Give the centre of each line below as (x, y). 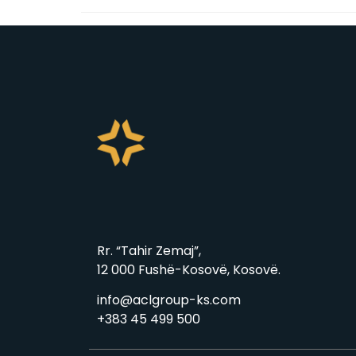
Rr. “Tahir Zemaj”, (149, 251)
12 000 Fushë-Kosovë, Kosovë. (189, 270)
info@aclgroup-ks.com (169, 300)
